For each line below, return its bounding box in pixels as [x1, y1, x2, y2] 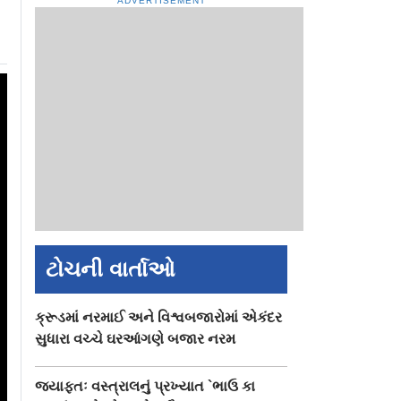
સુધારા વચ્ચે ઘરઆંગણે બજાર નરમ [35, 331, 236, 347]
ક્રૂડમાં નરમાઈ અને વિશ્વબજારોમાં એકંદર [35, 310, 283, 326]
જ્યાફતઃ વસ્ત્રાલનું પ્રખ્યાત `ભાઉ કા [35, 379, 256, 395]
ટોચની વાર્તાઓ [46, 257, 176, 282]
